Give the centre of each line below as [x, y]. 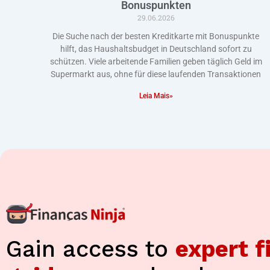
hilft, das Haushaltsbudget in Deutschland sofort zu [156, 49]
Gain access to [91, 249]
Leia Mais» [156, 96]
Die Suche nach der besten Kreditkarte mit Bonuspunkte [156, 36]
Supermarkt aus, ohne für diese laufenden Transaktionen [156, 74]
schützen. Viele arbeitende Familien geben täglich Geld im [156, 62]
